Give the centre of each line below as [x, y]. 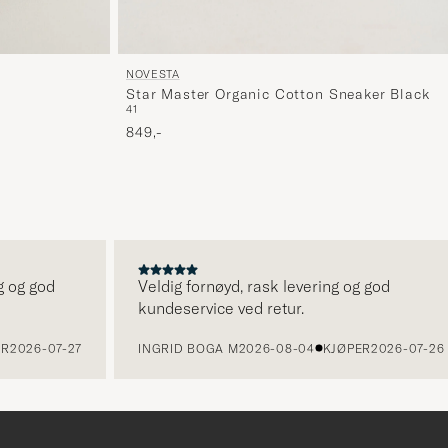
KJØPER [339, 348]
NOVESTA [153, 73]
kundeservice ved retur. [213, 307]
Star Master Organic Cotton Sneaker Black [278, 93]
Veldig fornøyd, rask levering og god [256, 285]
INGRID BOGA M [180, 348]
